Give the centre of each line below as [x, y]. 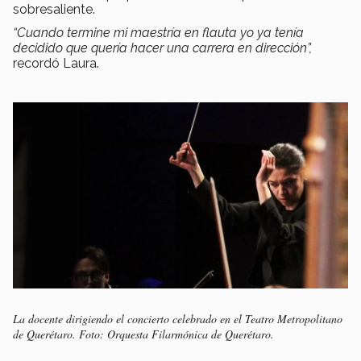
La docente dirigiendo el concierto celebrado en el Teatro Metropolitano [178, 319]
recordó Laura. [58, 63]
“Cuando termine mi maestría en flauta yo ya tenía [158, 32]
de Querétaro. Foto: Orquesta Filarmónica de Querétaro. [143, 334]
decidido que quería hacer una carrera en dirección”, [162, 48]
